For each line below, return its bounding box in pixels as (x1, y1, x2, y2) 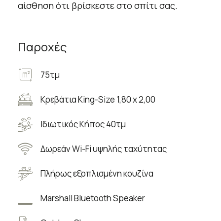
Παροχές (17, 38, 67, 55)
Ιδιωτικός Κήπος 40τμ (40, 118, 126, 130)
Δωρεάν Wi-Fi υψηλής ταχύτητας (40, 143, 167, 155)
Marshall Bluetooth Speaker (40, 192, 145, 204)
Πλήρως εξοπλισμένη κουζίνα (40, 168, 153, 180)
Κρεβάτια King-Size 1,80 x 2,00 (40, 94, 155, 106)
